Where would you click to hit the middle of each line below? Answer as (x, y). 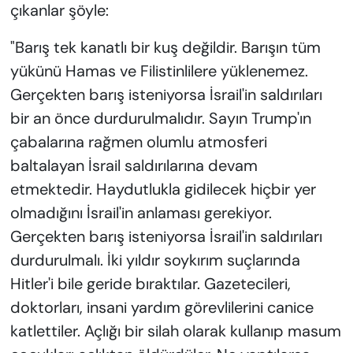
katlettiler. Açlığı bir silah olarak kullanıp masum (175, 331)
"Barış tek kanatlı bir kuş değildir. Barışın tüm (165, 48)
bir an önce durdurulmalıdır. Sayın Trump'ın (160, 119)
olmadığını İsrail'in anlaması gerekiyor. (141, 213)
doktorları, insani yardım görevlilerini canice (162, 308)
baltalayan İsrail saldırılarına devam (134, 166)
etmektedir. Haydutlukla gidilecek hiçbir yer (163, 190)
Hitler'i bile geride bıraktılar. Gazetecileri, (150, 284)
